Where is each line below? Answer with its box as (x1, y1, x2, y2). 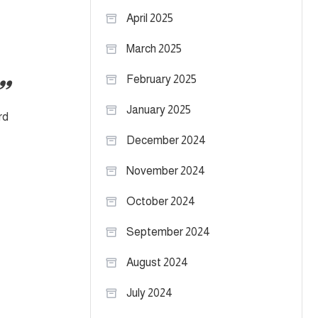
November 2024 (126, 165, 205, 177)
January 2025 (126, 104, 191, 116)
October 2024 (126, 195, 195, 207)
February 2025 (126, 73, 197, 85)
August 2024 (126, 256, 188, 268)
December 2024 (126, 134, 206, 146)
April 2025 (126, 12, 173, 24)
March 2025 (126, 43, 182, 55)
